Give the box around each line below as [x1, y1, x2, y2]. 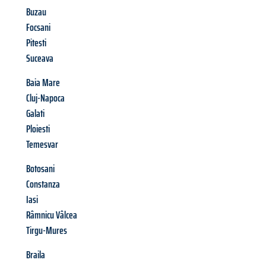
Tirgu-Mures [26, 222, 67, 239]
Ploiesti [26, 121, 50, 138]
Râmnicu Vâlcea [26, 207, 77, 224]
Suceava [26, 50, 53, 67]
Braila [26, 246, 45, 264]
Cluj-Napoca [26, 90, 65, 107]
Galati [26, 105, 45, 122]
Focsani [26, 19, 50, 36]
